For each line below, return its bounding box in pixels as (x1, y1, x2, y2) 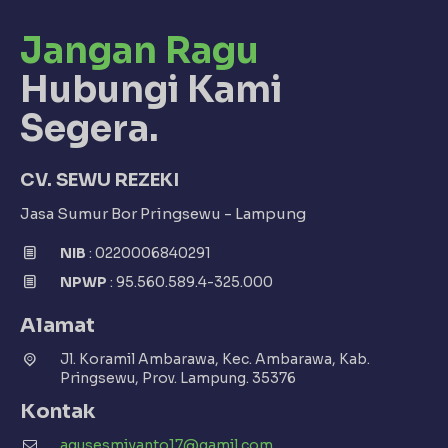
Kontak (20, 399, 95, 425)
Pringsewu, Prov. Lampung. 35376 (59, 369, 296, 388)
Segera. (20, 106, 159, 152)
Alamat (20, 313, 95, 339)
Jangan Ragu (20, 28, 259, 74)
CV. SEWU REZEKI (20, 169, 179, 192)
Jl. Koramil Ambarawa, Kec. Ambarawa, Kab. (59, 350, 370, 369)
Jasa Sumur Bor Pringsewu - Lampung (20, 204, 306, 224)
